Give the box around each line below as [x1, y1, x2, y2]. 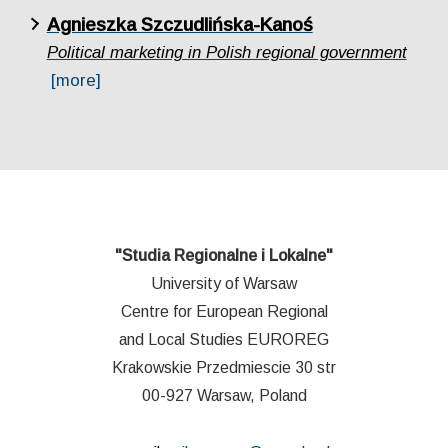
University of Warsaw [151, 274, 297, 292]
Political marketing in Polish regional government [46, 43, 407, 63]
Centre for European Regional [120, 302, 328, 320]
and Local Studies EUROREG [119, 330, 329, 348]
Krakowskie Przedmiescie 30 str [112, 358, 336, 376]
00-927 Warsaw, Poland [141, 386, 307, 404]
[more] [51, 71, 102, 91]
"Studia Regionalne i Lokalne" [115, 246, 333, 264]
